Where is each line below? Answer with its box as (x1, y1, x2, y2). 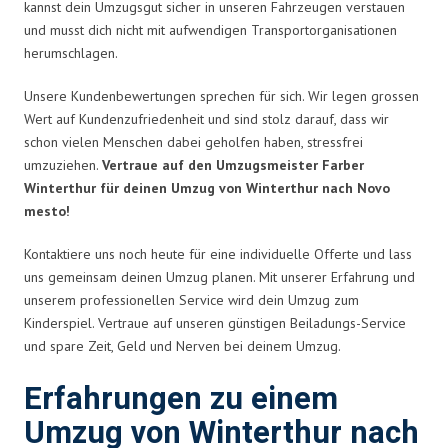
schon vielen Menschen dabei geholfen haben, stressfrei (24, 132, 363, 151)
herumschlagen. (24, 43, 118, 62)
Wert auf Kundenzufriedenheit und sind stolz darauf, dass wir (24, 109, 389, 128)
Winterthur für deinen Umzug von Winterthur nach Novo (24, 178, 390, 197)
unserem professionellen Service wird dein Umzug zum (24, 290, 359, 309)
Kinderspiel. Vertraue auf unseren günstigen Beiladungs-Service (24, 313, 406, 332)
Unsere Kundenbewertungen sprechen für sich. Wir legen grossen (24, 86, 419, 105)
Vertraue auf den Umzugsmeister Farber (102, 155, 364, 174)
